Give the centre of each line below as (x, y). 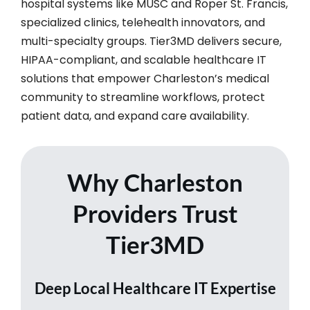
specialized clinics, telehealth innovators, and (143, 22)
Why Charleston (155, 182)
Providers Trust (155, 213)
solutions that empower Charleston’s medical (145, 79)
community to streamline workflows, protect (143, 97)
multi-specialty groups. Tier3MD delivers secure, (151, 41)
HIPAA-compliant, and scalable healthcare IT (143, 60)
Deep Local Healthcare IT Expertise (155, 288)
